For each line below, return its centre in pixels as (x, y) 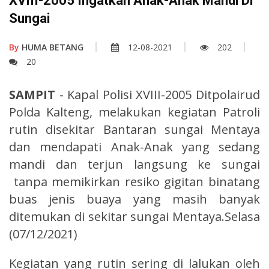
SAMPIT (34, 94)
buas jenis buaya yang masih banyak (134, 199)
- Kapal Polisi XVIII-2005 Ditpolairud (160, 94)
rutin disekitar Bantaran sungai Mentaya (134, 129)
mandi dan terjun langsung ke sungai (134, 164)
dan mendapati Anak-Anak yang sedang (134, 147)
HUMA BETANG (51, 47)
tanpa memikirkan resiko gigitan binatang (134, 181)
